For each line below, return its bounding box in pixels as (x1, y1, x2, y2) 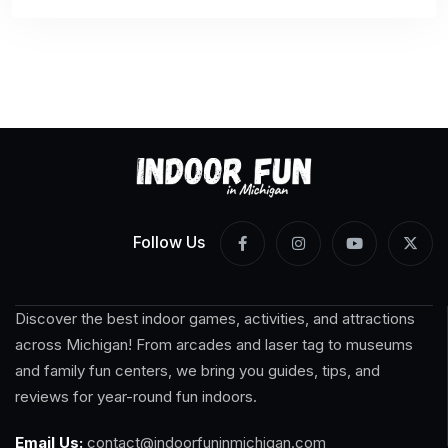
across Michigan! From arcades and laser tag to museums (15, 334, 413, 354)
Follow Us (133, 231, 205, 252)
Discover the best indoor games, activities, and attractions (15, 308, 415, 328)
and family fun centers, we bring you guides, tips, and (15, 360, 380, 380)
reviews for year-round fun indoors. (15, 386, 257, 406)
